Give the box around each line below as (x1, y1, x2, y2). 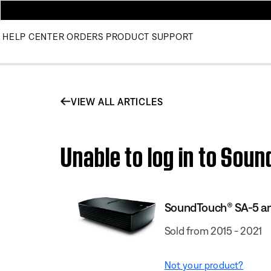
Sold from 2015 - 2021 (164, 224, 263, 237)
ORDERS (67, 31, 103, 42)
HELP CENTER (2, 31, 65, 42)
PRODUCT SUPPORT (105, 31, 194, 42)
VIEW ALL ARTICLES (70, 96, 163, 107)
